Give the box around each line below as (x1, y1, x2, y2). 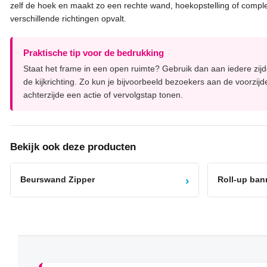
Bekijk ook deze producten (10, 141, 136, 153)
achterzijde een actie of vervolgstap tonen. (23, 89, 183, 100)
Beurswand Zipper (20, 175, 95, 185)
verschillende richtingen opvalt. (10, 13, 126, 23)
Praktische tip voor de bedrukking (23, 47, 164, 58)
